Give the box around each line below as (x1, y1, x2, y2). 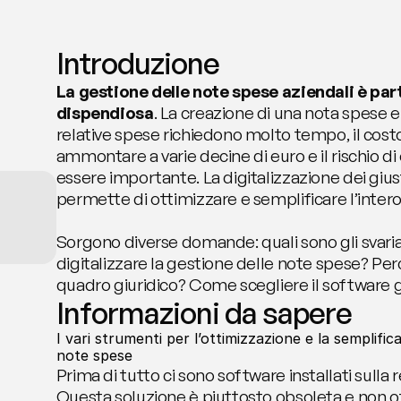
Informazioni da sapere (55, 294, 352, 331)
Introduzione (55, 45, 219, 81)
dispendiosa (55, 102, 154, 124)
